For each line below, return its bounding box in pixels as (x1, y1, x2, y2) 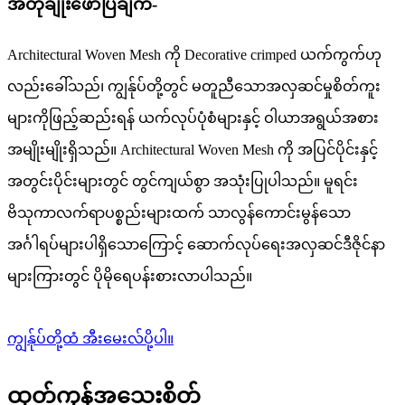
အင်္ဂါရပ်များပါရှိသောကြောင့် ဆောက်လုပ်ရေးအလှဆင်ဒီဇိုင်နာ (7, 237, 385, 253)
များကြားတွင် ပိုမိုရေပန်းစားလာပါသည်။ (7, 268, 252, 285)
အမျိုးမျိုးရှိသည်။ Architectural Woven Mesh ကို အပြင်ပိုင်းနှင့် (7, 142, 378, 158)
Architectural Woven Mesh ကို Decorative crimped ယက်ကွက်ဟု (7, 47, 381, 63)
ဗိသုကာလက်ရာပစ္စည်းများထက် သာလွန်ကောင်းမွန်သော (7, 205, 351, 221)
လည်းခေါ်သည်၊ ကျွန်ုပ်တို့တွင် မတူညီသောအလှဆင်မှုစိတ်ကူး (7, 79, 381, 95)
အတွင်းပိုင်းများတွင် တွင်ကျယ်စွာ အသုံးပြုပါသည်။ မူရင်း (7, 174, 358, 190)
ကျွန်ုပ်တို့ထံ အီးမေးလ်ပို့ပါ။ (7, 331, 174, 347)
